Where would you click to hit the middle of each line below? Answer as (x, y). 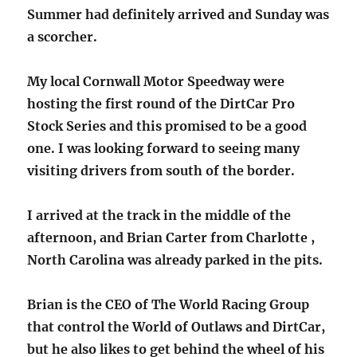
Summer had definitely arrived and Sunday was (178, 15)
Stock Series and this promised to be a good (167, 126)
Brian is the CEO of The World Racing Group (169, 305)
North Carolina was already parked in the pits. (175, 260)
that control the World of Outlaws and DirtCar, (177, 327)
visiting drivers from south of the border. (161, 171)
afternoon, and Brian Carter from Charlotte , (171, 238)
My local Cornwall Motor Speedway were (156, 82)
